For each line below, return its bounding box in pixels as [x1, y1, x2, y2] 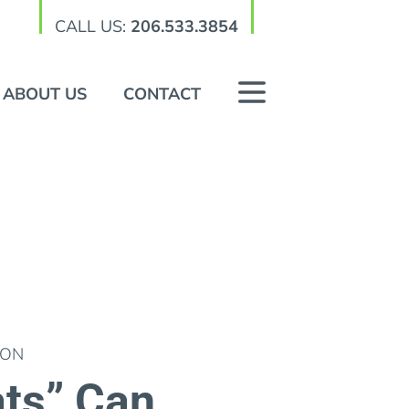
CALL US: [55, 16, 131, 37]
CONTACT [122, 83, 201, 105]
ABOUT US [2, 83, 87, 105]
